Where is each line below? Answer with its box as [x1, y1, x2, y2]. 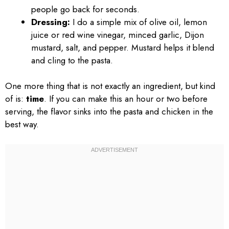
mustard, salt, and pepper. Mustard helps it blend [31, 41, 214, 54]
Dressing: [31, 15, 70, 28]
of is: [5, 93, 26, 105]
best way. [5, 118, 39, 130]
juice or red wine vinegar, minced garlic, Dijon [31, 28, 204, 41]
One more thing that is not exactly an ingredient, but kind [5, 80, 215, 92]
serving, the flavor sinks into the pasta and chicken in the [5, 105, 213, 118]
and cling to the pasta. [31, 54, 113, 66]
